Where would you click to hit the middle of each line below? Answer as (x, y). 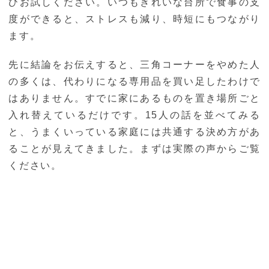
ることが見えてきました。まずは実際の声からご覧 (134, 149)
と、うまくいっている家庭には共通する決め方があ (134, 132)
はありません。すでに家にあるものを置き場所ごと (134, 98)
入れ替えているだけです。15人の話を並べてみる (134, 115)
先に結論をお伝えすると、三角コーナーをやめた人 (134, 65)
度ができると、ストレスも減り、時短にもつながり (134, 19)
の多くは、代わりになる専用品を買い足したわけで (134, 82)
